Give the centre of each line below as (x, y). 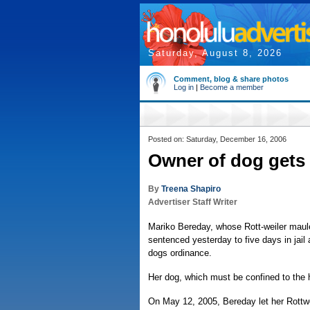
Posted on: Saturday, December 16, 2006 (217, 139)
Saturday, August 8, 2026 (215, 53)
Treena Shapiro (191, 189)
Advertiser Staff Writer (193, 202)
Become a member (232, 87)
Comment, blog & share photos (231, 79)
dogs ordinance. (180, 253)
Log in (184, 87)
